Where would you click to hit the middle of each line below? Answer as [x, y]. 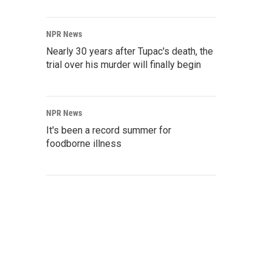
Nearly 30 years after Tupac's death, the [130, 52]
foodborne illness [84, 144]
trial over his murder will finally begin [124, 65]
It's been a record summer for [109, 131]
